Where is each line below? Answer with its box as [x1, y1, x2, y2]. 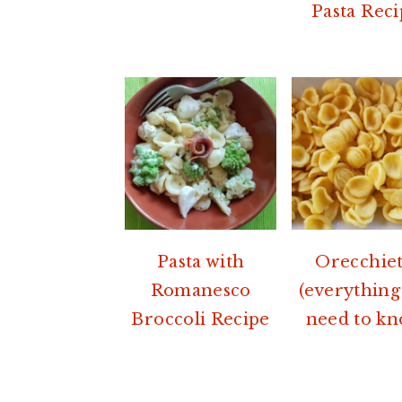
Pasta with [156, 251, 245, 272]
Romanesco [150, 280, 251, 301]
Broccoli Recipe [131, 309, 270, 329]
